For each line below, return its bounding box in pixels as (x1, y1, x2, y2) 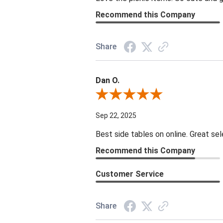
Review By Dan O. (95, 91, 149, 99)
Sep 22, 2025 (96, 111, 136, 119)
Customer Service (96, 169, 164, 179)
